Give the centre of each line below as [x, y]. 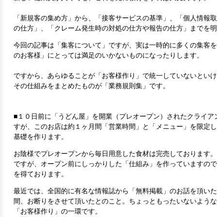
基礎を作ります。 [41, 137]
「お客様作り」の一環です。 [58, 211]
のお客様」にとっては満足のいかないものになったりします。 [108, 55]
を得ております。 [41, 174]
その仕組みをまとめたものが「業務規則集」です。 [92, 86]
